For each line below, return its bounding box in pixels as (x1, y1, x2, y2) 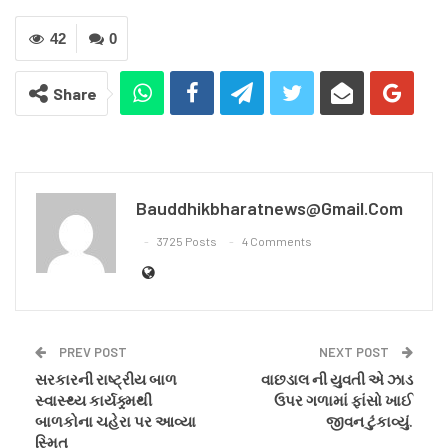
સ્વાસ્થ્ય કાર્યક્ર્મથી (35, 391, 152, 410)
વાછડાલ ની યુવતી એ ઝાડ (261, 370, 413, 389)
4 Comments (242, 233, 312, 248)
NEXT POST (319, 344, 392, 361)
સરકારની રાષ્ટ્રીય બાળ (35, 370, 177, 389)
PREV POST (56, 344, 127, 361)
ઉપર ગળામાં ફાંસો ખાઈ (274, 391, 413, 410)
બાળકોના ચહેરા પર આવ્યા (35, 412, 196, 431)
